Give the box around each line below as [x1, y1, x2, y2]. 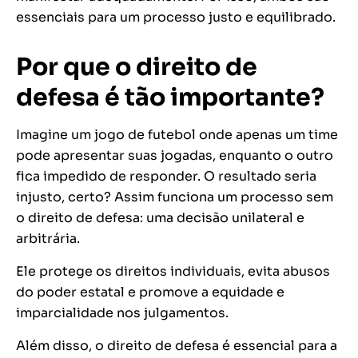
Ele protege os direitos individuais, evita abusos [16, 263, 330, 280]
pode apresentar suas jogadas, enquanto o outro [16, 147, 333, 165]
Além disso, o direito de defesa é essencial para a [16, 337, 337, 355]
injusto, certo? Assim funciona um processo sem [16, 189, 333, 206]
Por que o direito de [16, 52, 257, 83]
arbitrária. [16, 230, 80, 248]
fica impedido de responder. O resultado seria [16, 168, 316, 185]
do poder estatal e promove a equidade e [16, 284, 284, 301]
